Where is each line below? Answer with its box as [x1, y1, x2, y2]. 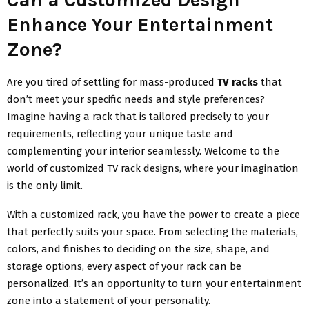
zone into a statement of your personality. [7, 294, 210, 307]
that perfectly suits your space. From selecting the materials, [7, 225, 298, 238]
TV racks [217, 75, 258, 88]
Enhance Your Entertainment [7, 12, 273, 36]
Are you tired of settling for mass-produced [7, 75, 217, 88]
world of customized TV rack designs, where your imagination [7, 161, 299, 175]
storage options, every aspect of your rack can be [7, 259, 241, 272]
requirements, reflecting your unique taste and [7, 127, 233, 140]
